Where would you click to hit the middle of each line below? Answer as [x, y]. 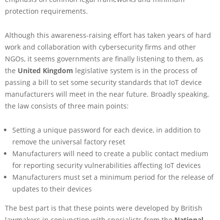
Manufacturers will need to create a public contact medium [110, 153]
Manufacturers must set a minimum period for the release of [113, 177]
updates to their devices [52, 189]
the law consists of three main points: [67, 106]
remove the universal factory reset [69, 141]
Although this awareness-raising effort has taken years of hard [108, 35]
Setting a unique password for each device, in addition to [106, 130]
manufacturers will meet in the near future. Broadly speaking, [107, 94]
